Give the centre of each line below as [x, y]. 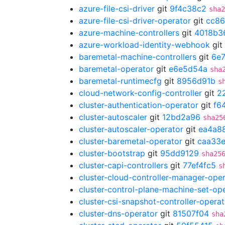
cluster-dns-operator [118, 213]
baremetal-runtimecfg [120, 81]
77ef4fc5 [199, 165]
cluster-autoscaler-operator [131, 129]
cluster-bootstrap [112, 153]
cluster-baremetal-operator [131, 141]
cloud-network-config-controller [140, 93]
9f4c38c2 [188, 9]
